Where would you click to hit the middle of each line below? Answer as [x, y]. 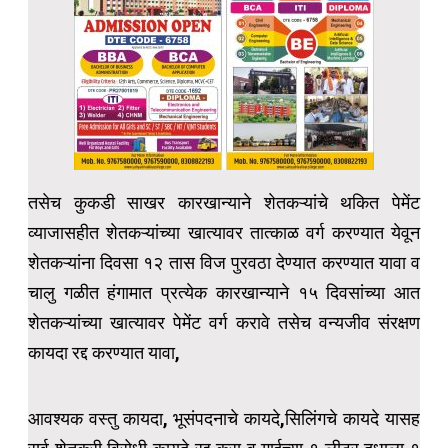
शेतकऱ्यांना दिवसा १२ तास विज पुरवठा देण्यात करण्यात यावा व [224, 262]
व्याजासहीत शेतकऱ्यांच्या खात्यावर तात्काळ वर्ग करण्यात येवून [224, 232]
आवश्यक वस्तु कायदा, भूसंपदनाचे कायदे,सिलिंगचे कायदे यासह [224, 418]
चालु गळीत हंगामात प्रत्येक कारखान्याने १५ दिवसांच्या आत [224, 292]
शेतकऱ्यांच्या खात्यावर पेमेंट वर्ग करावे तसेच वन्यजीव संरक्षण [224, 322]
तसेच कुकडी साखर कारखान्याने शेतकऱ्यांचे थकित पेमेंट [224, 202]
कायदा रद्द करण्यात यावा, [104, 352]
